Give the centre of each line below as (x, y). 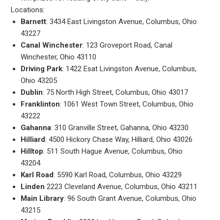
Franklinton (41, 104)
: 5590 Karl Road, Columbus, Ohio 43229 (118, 175)
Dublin (32, 92)
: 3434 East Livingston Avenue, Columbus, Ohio (122, 21)
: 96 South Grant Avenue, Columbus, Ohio (130, 198)
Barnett (34, 21)
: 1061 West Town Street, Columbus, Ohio (127, 104)
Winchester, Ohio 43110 (59, 57)
